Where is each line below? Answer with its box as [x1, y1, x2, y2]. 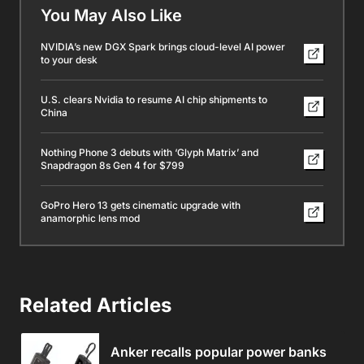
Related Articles [19, 292, 171, 317]
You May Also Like [41, 5, 182, 25]
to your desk [41, 53, 97, 66]
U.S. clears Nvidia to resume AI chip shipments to [41, 93, 267, 106]
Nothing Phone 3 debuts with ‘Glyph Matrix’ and [41, 145, 258, 158]
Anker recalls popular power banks [110, 343, 327, 360]
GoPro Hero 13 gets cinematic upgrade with [41, 198, 240, 211]
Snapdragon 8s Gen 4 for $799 [41, 158, 184, 171]
